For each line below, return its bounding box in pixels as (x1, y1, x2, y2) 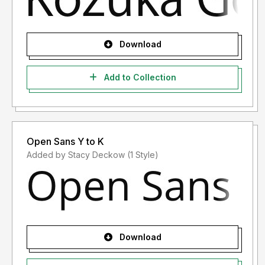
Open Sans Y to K (27, 135, 104, 148)
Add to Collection (101, 72, 176, 83)
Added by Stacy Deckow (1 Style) (127, 150, 159, 160)
